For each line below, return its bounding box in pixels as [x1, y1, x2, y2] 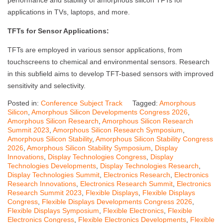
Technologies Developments [7, 162, 96, 170]
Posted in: [7, 99, 41, 108]
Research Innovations [7, 180, 76, 188]
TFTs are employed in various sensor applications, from [7, 46, 182, 54]
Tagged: [132, 99, 159, 108]
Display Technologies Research [100, 162, 199, 170]
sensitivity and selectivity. [7, 82, 86, 90]
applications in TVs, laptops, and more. [7, 8, 130, 16]
